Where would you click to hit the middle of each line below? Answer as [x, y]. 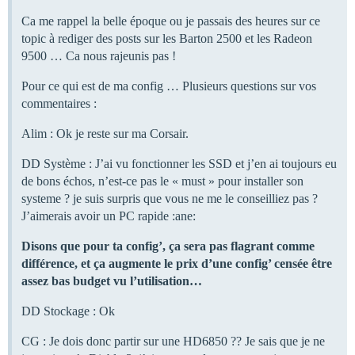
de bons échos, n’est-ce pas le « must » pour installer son [162, 181]
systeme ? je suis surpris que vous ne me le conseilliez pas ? [170, 198]
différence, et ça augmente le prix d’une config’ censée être [177, 263]
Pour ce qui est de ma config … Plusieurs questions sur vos [169, 86]
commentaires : [59, 103]
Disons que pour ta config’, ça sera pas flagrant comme [168, 246]
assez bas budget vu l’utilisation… [112, 281]
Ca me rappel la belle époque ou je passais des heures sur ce [171, 21]
